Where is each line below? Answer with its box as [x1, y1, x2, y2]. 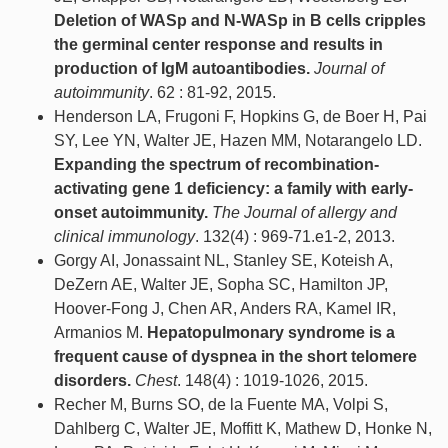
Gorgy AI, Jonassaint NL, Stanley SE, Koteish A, [54, 252, 393, 270]
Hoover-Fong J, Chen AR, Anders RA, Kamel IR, [54, 300, 396, 318]
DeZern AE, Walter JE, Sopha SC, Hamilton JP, [54, 276, 388, 294]
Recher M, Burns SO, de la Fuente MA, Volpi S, [54, 396, 388, 414]
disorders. [54, 372, 131, 390]
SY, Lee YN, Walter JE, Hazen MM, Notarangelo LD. [54, 132, 422, 150]
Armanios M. [54, 324, 147, 342]
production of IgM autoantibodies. [54, 60, 310, 78]
